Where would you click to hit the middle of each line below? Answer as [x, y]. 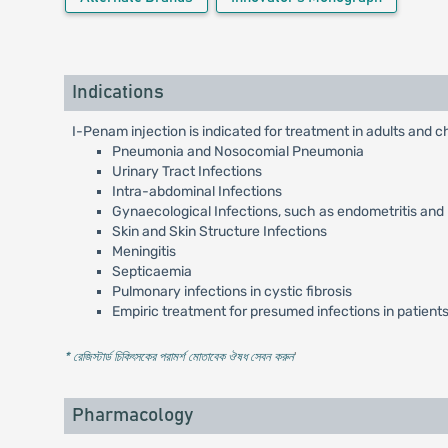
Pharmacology [132, 415]
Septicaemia [151, 271]
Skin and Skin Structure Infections [219, 231]
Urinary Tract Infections [186, 171]
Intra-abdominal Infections [196, 191]
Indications [117, 92]
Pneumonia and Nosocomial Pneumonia [237, 151]
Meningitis [143, 251]
